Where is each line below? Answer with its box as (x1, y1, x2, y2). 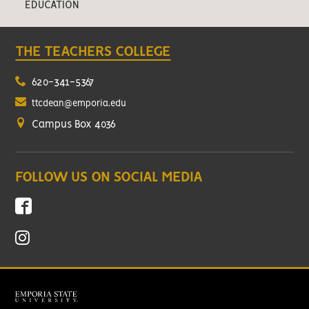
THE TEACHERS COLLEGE (15, 46, 171, 59)
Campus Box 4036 (29, 120, 117, 130)
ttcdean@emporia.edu (32, 99, 127, 109)
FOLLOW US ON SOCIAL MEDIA (15, 171, 203, 185)
